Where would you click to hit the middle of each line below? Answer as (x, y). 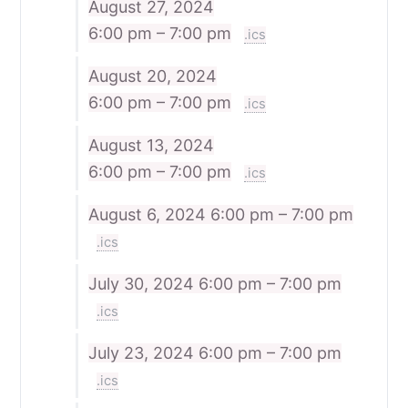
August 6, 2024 (149, 214)
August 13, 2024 (151, 145)
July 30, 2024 (143, 283)
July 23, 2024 (143, 352)
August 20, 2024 (152, 76)
